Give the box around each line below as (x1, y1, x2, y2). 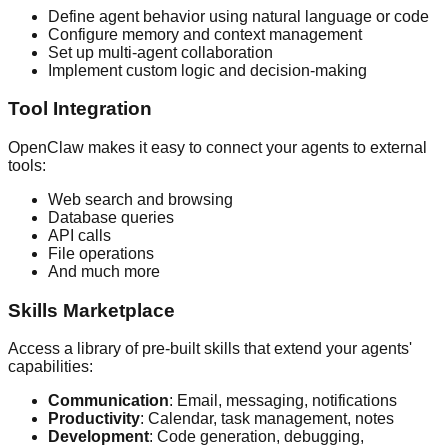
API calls (48, 226, 111, 244)
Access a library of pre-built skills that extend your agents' (8, 340, 412, 358)
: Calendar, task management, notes (140, 410, 394, 428)
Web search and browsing (48, 190, 233, 208)
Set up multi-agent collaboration (48, 43, 273, 61)
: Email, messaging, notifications (169, 392, 397, 410)
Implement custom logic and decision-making (48, 61, 367, 79)
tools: (8, 156, 46, 174)
